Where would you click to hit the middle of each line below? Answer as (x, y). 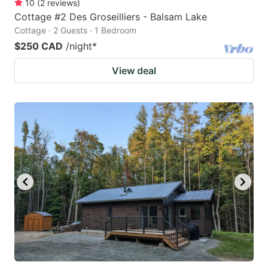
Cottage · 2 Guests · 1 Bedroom (75, 30)
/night (79, 46)
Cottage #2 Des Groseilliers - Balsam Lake (111, 16)
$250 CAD (39, 46)
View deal (134, 70)
